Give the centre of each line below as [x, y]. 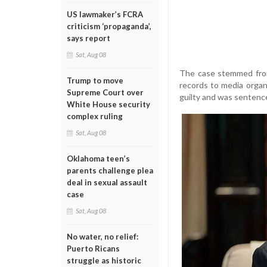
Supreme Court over [105, 92]
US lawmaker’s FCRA [105, 14]
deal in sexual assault [107, 182]
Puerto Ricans [93, 249]
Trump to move [95, 80]
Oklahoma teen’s [98, 159]
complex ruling [95, 116]
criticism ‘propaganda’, [109, 26]
